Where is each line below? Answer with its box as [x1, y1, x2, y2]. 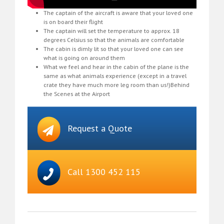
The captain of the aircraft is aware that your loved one [43, 9, 193, 17]
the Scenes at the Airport [43, 90, 110, 98]
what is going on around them [43, 54, 125, 62]
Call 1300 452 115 [67, 166, 140, 178]
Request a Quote [67, 122, 132, 134]
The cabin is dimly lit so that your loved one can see [43, 45, 183, 53]
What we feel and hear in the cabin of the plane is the [43, 63, 189, 71]
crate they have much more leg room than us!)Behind [43, 81, 189, 89]
